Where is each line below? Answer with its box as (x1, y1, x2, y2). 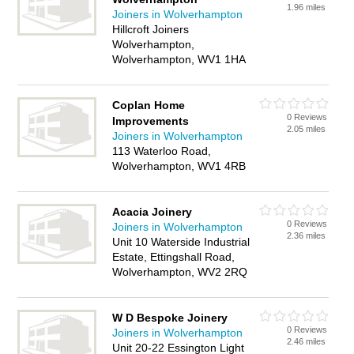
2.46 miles (287, 337, 326, 346)
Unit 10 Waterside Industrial (112, 235, 250, 248)
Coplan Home (112, 99, 186, 111)
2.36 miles (287, 231, 326, 240)
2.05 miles (287, 124, 326, 134)
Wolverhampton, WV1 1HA (112, 53, 247, 66)
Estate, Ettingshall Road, (112, 250, 235, 263)
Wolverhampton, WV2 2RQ (112, 265, 248, 278)
